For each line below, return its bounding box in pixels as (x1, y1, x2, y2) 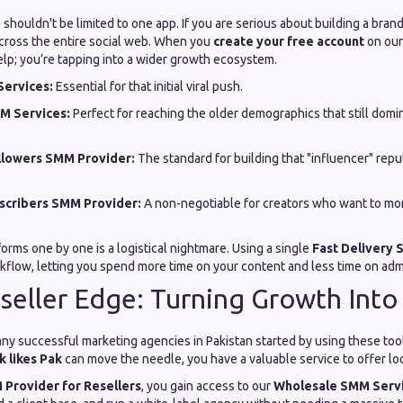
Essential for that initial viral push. (53, 79, 243, 94)
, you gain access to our (141, 379, 273, 393)
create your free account (213, 34, 364, 49)
